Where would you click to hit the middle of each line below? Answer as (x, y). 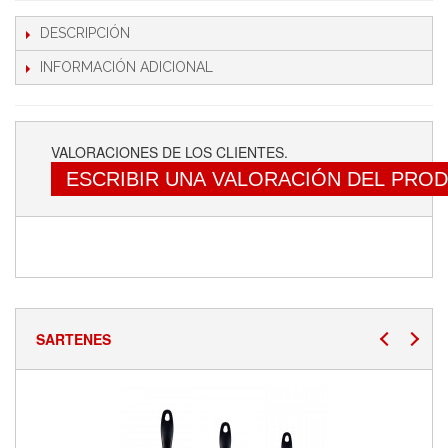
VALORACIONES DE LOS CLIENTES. (169, 152)
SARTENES (73, 339)
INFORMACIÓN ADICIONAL (126, 67)
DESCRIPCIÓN (85, 33)
